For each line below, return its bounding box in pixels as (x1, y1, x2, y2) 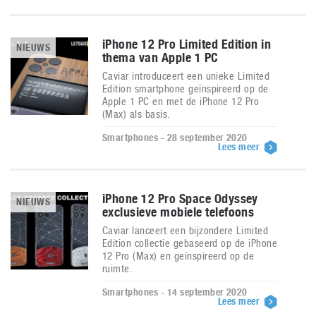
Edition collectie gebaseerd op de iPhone (102, 237, 278, 249)
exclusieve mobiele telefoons (102, 205, 255, 219)
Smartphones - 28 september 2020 (102, 132, 248, 143)
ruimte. (102, 262, 133, 274)
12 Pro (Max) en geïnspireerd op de (102, 250, 255, 262)
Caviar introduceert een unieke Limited (102, 70, 270, 82)
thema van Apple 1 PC (102, 50, 219, 65)
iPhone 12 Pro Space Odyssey (102, 191, 258, 206)
